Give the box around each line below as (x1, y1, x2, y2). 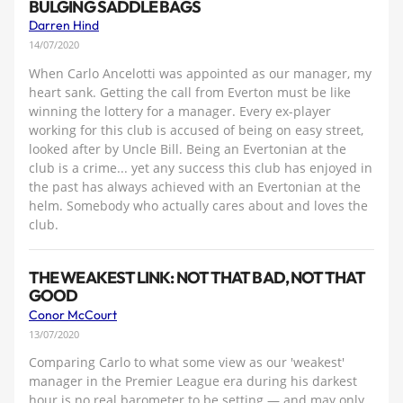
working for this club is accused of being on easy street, (29, 121, 363, 139)
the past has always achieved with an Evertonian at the (29, 177, 361, 195)
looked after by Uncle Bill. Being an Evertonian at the (29, 139, 346, 157)
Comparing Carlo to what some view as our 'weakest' (29, 354, 345, 372)
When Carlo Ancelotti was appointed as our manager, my (29, 64, 372, 82)
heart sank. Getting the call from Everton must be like (29, 83, 351, 101)
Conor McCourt (29, 306, 117, 323)
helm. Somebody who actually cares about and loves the (29, 196, 368, 214)
